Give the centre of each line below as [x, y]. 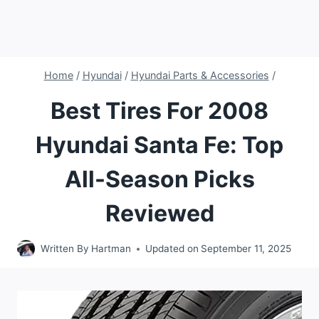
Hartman [111, 249]
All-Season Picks [159, 179]
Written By [65, 249]
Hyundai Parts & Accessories [200, 75]
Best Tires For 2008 [159, 110]
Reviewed [159, 213]
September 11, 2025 [246, 249]
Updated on [172, 249]
